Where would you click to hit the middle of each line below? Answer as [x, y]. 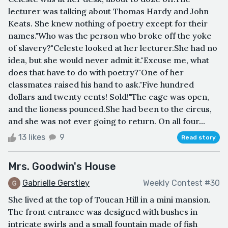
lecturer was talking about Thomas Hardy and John [108, 11]
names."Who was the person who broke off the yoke [110, 35]
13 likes [32, 137]
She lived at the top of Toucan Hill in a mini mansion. [109, 200]
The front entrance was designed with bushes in [103, 212]
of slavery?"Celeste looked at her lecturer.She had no [113, 48]
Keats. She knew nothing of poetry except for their [108, 23]
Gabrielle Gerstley [56, 183]
